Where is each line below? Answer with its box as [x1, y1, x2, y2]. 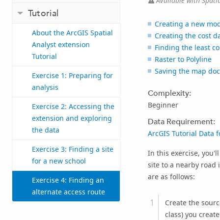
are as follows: [147, 172, 195, 182]
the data [32, 125, 59, 135]
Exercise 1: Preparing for [32, 71, 113, 81]
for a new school [32, 156, 86, 166]
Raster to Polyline [154, 54, 212, 64]
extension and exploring [32, 113, 112, 123]
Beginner [147, 100, 178, 110]
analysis [32, 82, 58, 92]
